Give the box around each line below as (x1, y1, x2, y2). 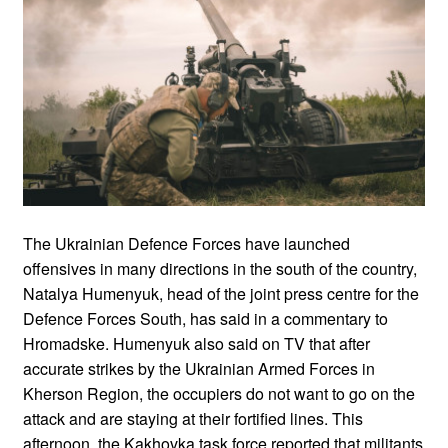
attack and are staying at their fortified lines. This (23, 406, 363, 430)
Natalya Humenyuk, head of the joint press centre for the (23, 281, 419, 305)
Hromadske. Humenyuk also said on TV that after (23, 331, 370, 355)
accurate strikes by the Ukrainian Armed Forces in (23, 356, 375, 380)
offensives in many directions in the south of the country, (23, 256, 417, 280)
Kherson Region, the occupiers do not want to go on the (23, 381, 415, 405)
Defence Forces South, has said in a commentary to (23, 306, 388, 330)
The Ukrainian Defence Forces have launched (23, 231, 350, 255)
